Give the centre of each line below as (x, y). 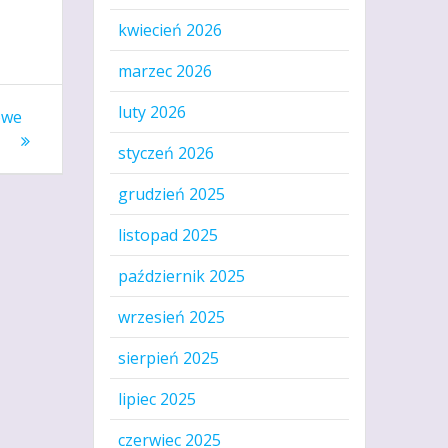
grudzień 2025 (172, 194)
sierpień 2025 (169, 358)
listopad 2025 (168, 235)
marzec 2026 (165, 71)
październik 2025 (182, 276)
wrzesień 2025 (172, 317)
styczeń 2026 (166, 153)
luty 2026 (152, 112)
